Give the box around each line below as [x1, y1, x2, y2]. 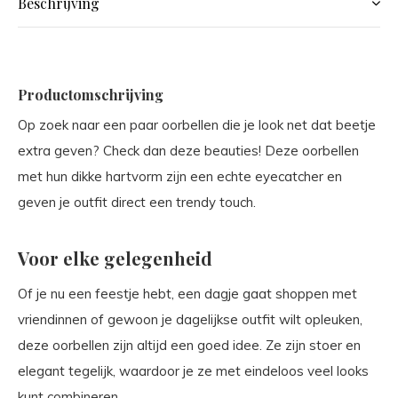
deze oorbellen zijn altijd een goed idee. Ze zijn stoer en [18, 337, 361, 354]
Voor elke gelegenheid [18, 246, 212, 270]
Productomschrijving [18, 85, 163, 104]
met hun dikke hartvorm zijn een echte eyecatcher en [18, 168, 342, 185]
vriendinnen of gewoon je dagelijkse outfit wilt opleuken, [18, 311, 362, 328]
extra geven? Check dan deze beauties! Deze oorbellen [18, 142, 359, 159]
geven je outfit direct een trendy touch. [18, 194, 256, 211]
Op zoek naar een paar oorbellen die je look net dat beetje [18, 116, 376, 133]
